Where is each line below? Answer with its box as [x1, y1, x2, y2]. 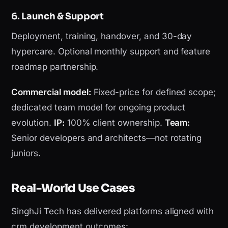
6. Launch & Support [11, 11, 104, 22]
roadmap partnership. [11, 62, 99, 72]
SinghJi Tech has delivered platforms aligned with [11, 206, 214, 217]
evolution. [11, 118, 54, 128]
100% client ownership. [64, 118, 165, 128]
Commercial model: [11, 87, 91, 98]
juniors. [11, 148, 41, 159]
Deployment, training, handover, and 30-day [11, 31, 192, 42]
